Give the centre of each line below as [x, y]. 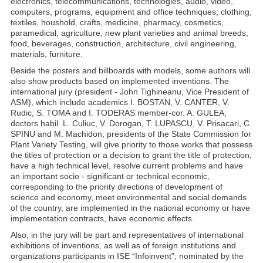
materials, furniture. [47, 54]
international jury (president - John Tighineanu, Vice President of [130, 92]
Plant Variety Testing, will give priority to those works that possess [131, 144]
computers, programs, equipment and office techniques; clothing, [131, 12]
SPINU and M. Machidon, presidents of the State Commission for [131, 134]
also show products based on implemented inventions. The [120, 81]
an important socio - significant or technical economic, [110, 176]
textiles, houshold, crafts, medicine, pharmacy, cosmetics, [117, 22]
